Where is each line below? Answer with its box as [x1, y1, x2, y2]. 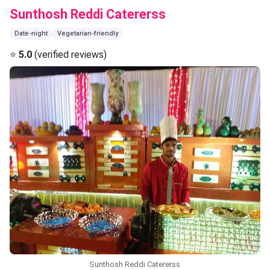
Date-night [14, 29, 48, 37]
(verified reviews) [32, 48, 107, 60]
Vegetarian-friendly [57, 29, 118, 37]
